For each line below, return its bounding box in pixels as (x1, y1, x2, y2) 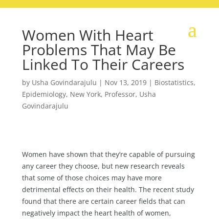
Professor (104, 89, 135, 99)
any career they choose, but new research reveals (22, 161, 185, 171)
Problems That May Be (22, 40, 176, 60)
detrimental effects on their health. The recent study (22, 185, 194, 194)
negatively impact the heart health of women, (22, 208, 171, 218)
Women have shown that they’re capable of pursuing (22, 150, 195, 159)
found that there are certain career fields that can (22, 197, 185, 206)
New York (69, 89, 101, 99)
